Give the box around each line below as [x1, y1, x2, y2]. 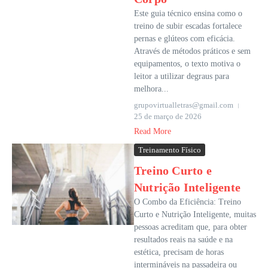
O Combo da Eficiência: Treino [134, 197, 241, 207]
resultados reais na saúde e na [134, 235, 233, 245]
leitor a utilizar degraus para [134, 72, 229, 81]
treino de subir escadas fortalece [134, 22, 242, 31]
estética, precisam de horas [134, 248, 224, 257]
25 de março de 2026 [134, 112, 202, 121]
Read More [134, 127, 171, 136]
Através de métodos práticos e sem [134, 47, 251, 56]
